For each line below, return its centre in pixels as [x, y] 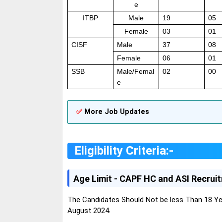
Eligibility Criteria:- [124, 151]
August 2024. [90, 210]
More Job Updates [117, 112]
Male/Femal [136, 71]
